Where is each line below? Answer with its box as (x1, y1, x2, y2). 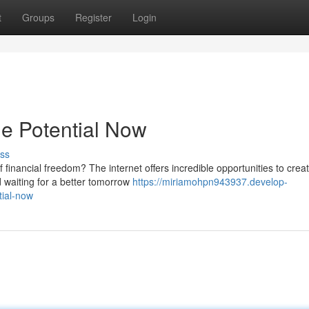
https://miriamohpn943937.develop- (132, 175, 288, 188)
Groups (22, 10, 54, 24)
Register (75, 10, 112, 24)
